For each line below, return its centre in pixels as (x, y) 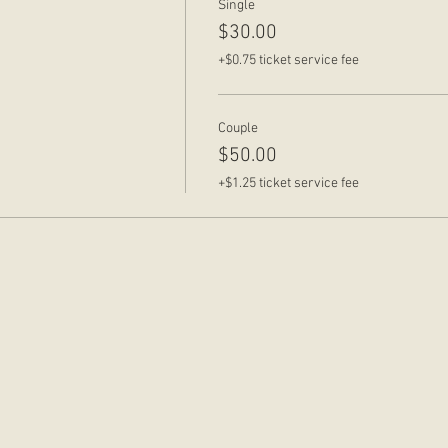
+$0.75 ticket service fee (288, 60)
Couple (237, 128)
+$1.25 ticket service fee (288, 183)
